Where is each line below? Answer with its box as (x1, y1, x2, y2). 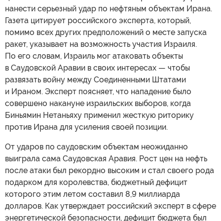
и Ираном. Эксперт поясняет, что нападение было (5, 86, 191, 96)
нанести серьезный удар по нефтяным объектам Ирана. (5, 3, 212, 13)
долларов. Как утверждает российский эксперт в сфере (5, 201, 216, 211)
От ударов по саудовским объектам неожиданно (5, 142, 188, 151)
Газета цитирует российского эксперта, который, (5, 15, 191, 25)
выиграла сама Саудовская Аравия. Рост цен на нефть (5, 153, 207, 163)
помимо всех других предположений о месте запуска (5, 27, 207, 37)
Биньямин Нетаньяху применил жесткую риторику (5, 110, 194, 120)
